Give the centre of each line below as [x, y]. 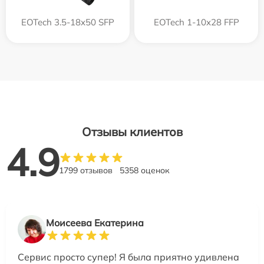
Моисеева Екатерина [95, 223]
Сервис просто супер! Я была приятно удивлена [128, 257]
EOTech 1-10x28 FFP [196, 22]
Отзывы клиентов [132, 132]
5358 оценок [145, 170]
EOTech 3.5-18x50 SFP [68, 22]
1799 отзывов [86, 170]
